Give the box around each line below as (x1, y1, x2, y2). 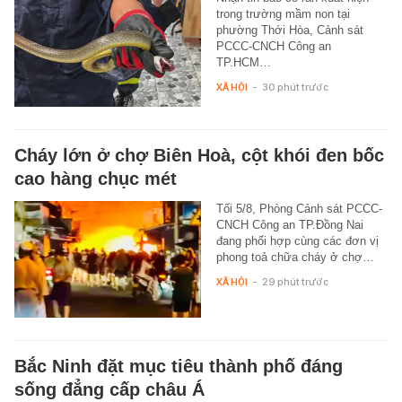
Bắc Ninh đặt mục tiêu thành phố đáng (14, 356, 343, 377)
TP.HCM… (215, 56, 271, 70)
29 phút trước (261, 275, 328, 289)
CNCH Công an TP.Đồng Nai (215, 218, 363, 232)
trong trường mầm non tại (215, 7, 350, 22)
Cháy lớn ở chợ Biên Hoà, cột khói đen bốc (14, 145, 384, 166)
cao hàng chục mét (14, 169, 177, 189)
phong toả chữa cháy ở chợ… (215, 250, 374, 265)
